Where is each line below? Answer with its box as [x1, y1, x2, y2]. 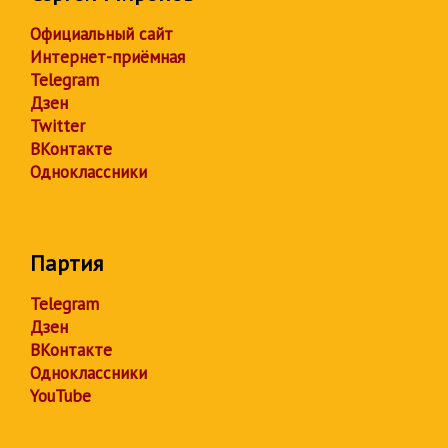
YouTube [30, 384, 91, 407]
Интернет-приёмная [30, 45, 185, 68]
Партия [30, 248, 103, 277]
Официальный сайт [30, 22, 173, 45]
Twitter [30, 114, 85, 137]
